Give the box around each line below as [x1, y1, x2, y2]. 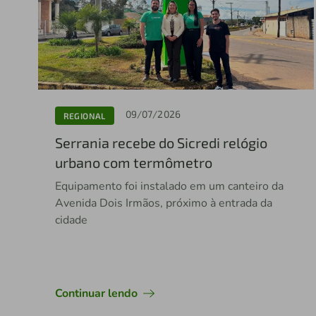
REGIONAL [63, 110, 106, 121]
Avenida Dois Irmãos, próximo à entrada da [54, 195, 272, 212]
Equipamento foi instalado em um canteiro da [54, 178, 284, 195]
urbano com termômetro [54, 154, 212, 171]
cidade [54, 212, 87, 229]
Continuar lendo [54, 286, 138, 302]
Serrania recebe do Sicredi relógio [54, 134, 267, 152]
